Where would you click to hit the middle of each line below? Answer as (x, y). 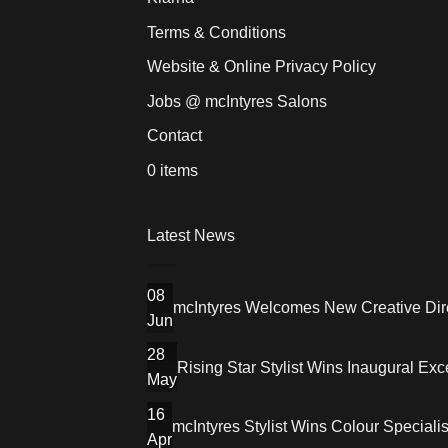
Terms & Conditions (216, 32)
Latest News (191, 235)
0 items (172, 171)
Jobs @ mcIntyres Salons (237, 101)
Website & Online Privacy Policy (261, 67)
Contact (174, 136)
